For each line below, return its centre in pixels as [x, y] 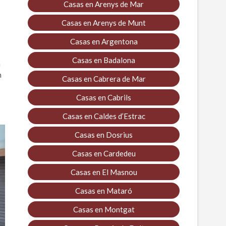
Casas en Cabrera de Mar [104, 78]
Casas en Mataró [104, 190]
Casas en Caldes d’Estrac [104, 116]
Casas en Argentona [104, 41]
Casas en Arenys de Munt [104, 22]
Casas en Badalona [104, 60]
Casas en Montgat [104, 209]
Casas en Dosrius [104, 134]
